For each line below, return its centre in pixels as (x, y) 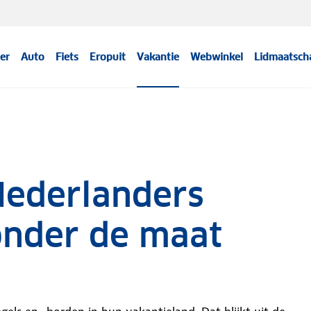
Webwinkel (217, 57)
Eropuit (108, 57)
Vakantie (158, 57)
